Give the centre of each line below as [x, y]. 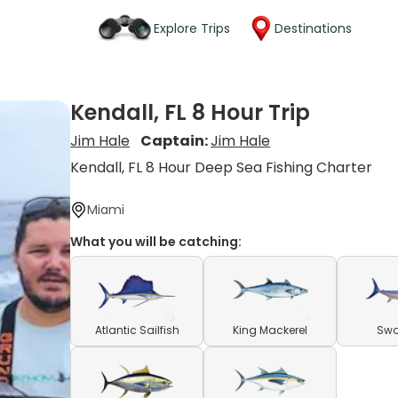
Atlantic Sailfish [137, 330]
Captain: [176, 141]
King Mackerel [271, 330]
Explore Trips [192, 28]
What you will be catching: [156, 242]
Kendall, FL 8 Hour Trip [191, 112]
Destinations [313, 28]
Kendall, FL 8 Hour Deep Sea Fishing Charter [222, 167]
